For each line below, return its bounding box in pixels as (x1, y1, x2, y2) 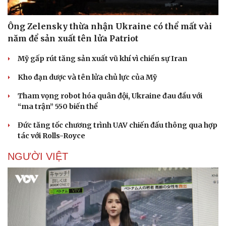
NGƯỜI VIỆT (8, 151, 68, 162)
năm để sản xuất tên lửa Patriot (8, 33, 138, 44)
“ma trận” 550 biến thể (18, 102, 98, 111)
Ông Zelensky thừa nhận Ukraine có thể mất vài (8, 21, 212, 32)
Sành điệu (122, 203, 154, 212)
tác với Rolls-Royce (18, 131, 85, 141)
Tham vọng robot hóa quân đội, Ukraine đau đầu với (18, 91, 202, 101)
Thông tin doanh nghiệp (11, 203, 87, 212)
